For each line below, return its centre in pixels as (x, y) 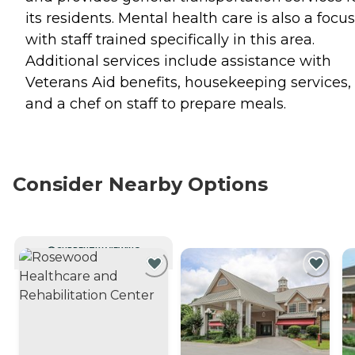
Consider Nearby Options (140, 184)
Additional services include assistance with (178, 61)
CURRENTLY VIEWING (98, 250)
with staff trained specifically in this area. (170, 39)
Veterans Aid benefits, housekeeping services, (188, 82)
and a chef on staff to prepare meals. (156, 103)
